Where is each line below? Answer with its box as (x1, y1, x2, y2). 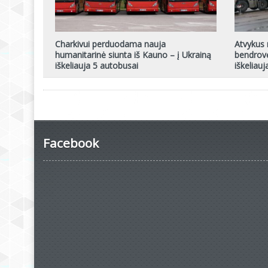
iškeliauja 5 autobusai (55, 59, 138, 71)
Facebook (43, 134, 99, 151)
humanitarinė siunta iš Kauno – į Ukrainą (55, 48, 211, 60)
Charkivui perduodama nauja (55, 38, 166, 50)
